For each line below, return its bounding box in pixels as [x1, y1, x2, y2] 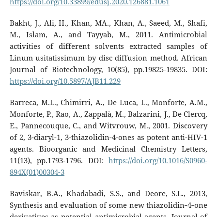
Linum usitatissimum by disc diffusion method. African [9, 52, 208, 63]
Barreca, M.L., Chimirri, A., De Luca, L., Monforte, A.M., [9, 97, 208, 108]
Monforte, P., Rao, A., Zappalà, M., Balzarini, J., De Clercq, [9, 108, 208, 119]
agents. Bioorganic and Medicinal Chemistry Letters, [9, 143, 208, 154]
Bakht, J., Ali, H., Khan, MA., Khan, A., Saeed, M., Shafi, [9, 17, 208, 28]
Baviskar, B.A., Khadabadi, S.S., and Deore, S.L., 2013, [9, 188, 208, 199]
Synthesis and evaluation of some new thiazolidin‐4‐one [9, 200, 208, 210]
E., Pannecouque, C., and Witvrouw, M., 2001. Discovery [9, 120, 208, 131]
